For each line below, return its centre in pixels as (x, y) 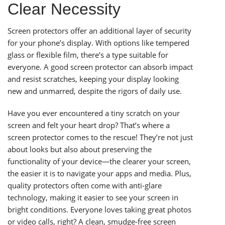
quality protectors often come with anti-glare (85, 186)
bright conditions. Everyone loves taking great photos (99, 210)
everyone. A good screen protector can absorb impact (100, 67)
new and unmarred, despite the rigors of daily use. (95, 91)
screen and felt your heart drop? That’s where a (89, 125)
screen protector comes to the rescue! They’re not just (100, 137)
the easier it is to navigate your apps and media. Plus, (99, 174)
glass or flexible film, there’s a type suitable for (88, 55)
